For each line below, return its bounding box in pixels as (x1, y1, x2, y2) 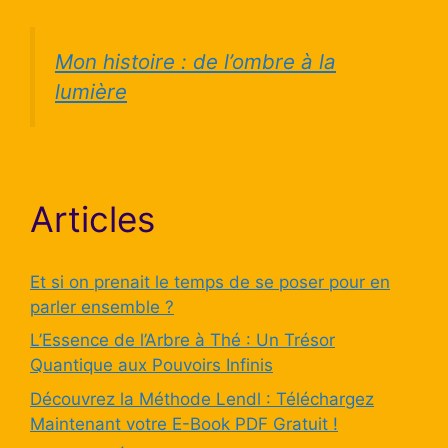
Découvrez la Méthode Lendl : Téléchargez (30, 388, 374, 409)
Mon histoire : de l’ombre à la (55, 49, 336, 75)
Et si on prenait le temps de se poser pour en (30, 271, 390, 292)
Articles (30, 197, 155, 240)
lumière (55, 79, 127, 105)
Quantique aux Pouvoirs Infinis (30, 355, 273, 376)
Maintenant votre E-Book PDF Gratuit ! (30, 413, 338, 434)
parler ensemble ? (30, 296, 174, 317)
